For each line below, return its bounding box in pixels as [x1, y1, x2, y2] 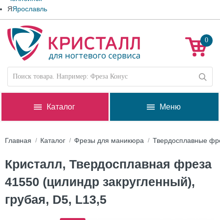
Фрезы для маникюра [74, 137, 144, 144]
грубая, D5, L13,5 [5, 192, 107, 206]
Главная [5, 137, 31, 144]
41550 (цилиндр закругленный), [5, 175, 195, 189]
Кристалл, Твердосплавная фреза [5, 157, 212, 171]
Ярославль [12, 5, 47, 13]
